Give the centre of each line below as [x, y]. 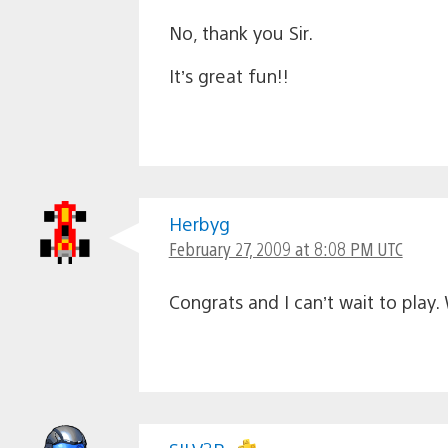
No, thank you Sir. [240, 33]
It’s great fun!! [228, 76]
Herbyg [199, 224]
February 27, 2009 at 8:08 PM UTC [285, 249]
